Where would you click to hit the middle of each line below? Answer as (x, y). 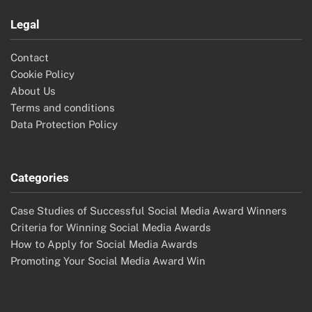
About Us (33, 91)
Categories (40, 177)
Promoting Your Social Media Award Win (108, 260)
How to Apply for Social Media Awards (104, 244)
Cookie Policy (42, 74)
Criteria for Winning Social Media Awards (111, 227)
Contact (30, 57)
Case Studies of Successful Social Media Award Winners (149, 210)
